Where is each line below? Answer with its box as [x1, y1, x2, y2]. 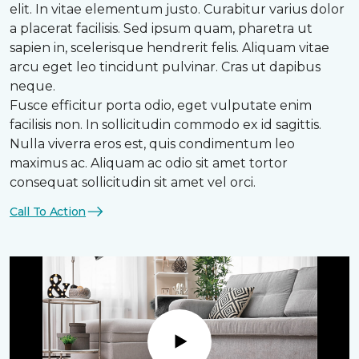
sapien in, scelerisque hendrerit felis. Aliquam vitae [10, 40, 329, 56]
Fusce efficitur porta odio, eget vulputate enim [10, 98, 312, 114]
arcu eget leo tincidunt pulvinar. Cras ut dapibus [10, 59, 321, 75]
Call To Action [10, 204, 87, 219]
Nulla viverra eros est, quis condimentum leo [10, 136, 295, 152]
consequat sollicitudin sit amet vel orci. [10, 175, 256, 191]
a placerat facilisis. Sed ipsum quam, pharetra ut [10, 21, 313, 37]
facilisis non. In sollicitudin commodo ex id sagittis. [10, 117, 321, 133]
